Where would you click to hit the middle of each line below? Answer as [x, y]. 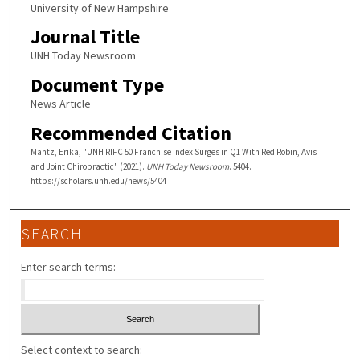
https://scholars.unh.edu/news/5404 [98, 180]
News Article [60, 103]
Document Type [97, 84]
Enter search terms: [69, 267]
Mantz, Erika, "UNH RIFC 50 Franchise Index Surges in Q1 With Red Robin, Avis [173, 151]
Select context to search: [82, 349]
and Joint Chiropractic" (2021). [88, 166]
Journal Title [85, 37]
